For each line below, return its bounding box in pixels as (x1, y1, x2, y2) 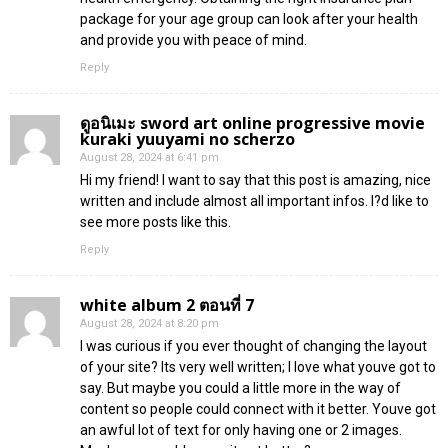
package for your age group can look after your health (80, 10, 418, 27)
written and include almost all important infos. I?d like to (80, 192, 429, 209)
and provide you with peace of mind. (80, 31, 307, 48)
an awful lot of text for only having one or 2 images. (80, 421, 402, 438)
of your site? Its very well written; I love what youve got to (80, 358, 436, 375)
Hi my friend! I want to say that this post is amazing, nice (80, 171, 431, 188)
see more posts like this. (80, 213, 231, 230)
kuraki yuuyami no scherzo (80, 127, 295, 150)
